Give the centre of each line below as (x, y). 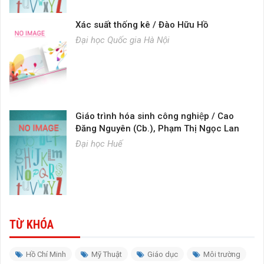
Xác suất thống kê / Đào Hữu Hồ (142, 24)
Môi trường (222, 255)
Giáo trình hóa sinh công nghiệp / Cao (154, 116)
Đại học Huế (99, 143)
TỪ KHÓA (32, 225)
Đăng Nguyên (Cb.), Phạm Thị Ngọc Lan (157, 128)
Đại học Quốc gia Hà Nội (122, 40)
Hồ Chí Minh (46, 255)
